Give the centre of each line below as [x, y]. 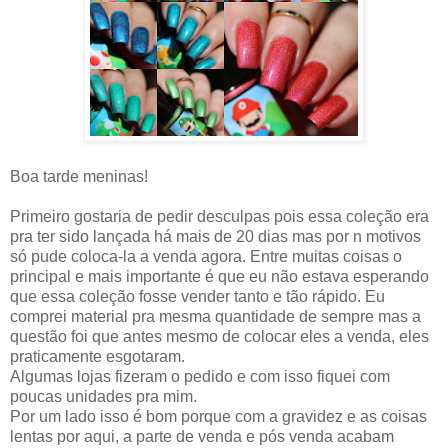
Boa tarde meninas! [79, 177]
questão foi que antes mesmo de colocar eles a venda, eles [219, 337]
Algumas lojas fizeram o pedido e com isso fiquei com [200, 377]
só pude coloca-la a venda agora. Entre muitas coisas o [206, 257]
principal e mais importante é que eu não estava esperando [219, 277]
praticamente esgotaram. [97, 357]
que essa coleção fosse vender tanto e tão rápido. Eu [197, 297]
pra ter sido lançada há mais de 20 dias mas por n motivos [215, 237]
